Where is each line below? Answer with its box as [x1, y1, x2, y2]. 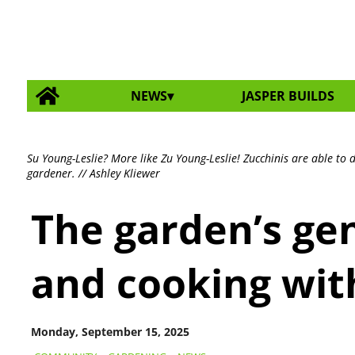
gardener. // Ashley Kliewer [26, 165, 160, 181]
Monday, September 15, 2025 [30, 323, 189, 339]
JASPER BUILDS [242, 86, 335, 105]
